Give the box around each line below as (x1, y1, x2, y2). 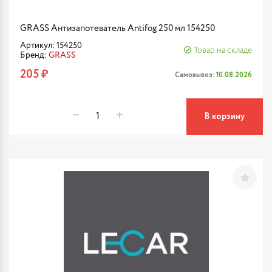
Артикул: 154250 (20, 41, 82, 50)
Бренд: (20, 51, 49, 59)
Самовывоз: (175, 69, 216, 80)
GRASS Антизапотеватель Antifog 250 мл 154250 (20, 24, 215, 33)
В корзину (205, 110, 245, 123)
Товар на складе (194, 46, 252, 55)
